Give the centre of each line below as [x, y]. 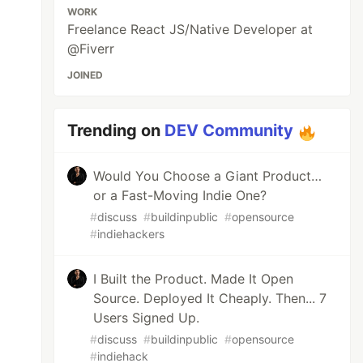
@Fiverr [91, 49]
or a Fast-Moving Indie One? [180, 195]
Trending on [116, 130]
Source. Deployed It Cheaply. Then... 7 [210, 298]
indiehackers [131, 234]
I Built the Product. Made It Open [194, 279]
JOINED [85, 75]
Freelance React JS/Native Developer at [190, 29]
